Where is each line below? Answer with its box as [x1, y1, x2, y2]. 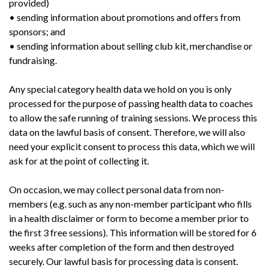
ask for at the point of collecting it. [9, 154, 149, 166]
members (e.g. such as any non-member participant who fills [9, 197, 252, 209]
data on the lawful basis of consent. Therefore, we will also [9, 126, 245, 138]
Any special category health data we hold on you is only [9, 83, 232, 95]
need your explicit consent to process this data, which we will [9, 140, 255, 152]
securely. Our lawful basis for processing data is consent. [9, 255, 238, 267]
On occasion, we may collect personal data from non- [9, 183, 224, 195]
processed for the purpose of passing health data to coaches [9, 97, 253, 109]
